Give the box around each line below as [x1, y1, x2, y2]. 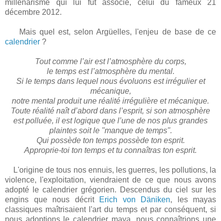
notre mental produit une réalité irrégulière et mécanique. [12, 97, 209, 106]
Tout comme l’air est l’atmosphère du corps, [35, 57, 186, 66]
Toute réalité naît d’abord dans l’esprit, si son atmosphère [11, 107, 210, 115]
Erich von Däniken [99, 195, 170, 204]
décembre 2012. [5, 8, 62, 17]
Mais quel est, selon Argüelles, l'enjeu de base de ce [5, 28, 216, 37]
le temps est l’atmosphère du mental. [46, 67, 175, 76]
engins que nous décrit [5, 195, 99, 204]
